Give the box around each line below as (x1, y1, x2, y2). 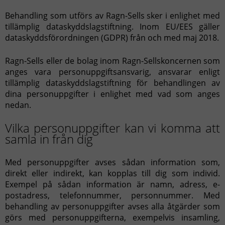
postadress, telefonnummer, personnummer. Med (5, 190, 220, 201)
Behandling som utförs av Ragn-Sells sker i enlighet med (5, 10, 220, 21)
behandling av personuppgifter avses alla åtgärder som (5, 201, 220, 212)
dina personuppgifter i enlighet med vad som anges (5, 88, 220, 99)
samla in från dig (5, 131, 93, 147)
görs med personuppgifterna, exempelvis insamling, (5, 212, 220, 223)
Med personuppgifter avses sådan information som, (5, 157, 220, 168)
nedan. (5, 99, 31, 110)
